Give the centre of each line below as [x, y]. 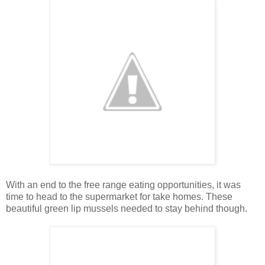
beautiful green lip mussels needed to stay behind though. [127, 208]
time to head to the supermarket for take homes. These [119, 196]
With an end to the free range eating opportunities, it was [123, 185]
